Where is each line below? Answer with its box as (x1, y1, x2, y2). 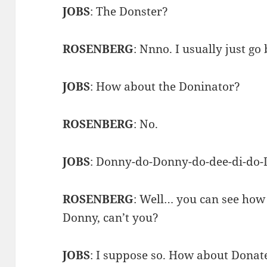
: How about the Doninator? (90, 78, 241, 94)
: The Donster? (90, 3, 169, 19)
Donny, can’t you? (63, 209, 159, 225)
